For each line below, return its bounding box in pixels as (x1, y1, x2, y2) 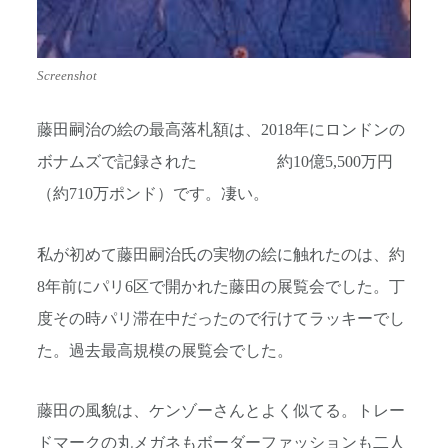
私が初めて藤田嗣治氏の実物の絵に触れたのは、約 (37, 245, 405, 264)
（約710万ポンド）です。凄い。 (37, 185, 269, 204)
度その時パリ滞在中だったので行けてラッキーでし (37, 309, 405, 328)
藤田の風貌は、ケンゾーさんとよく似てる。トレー (37, 402, 405, 421)
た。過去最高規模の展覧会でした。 (37, 341, 293, 360)
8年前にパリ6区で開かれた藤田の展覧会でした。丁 (37, 277, 405, 296)
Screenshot (37, 68, 97, 83)
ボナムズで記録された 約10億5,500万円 (37, 153, 393, 172)
